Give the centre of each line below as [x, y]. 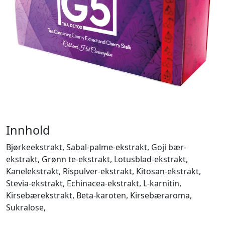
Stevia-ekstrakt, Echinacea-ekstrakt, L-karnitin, [94, 183]
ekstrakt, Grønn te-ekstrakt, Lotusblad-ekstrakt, [97, 159]
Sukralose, [26, 207]
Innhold [28, 130]
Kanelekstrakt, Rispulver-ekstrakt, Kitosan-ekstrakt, [103, 171]
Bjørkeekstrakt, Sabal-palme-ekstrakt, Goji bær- [96, 147]
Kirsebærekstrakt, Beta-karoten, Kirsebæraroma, [99, 195]
